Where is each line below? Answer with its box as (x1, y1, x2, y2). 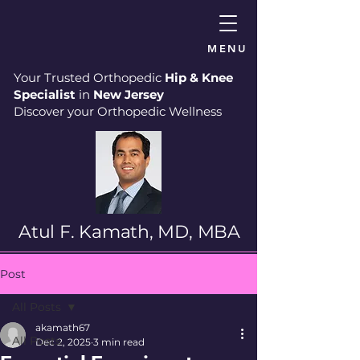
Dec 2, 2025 (35, 336, 91, 348)
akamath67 (35, 321, 90, 333)
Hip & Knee (165, 70, 233, 85)
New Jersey (93, 87, 164, 102)
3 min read (93, 336, 145, 348)
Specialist (14, 87, 76, 102)
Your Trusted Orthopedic (14, 70, 165, 85)
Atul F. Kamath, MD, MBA (18, 221, 240, 243)
